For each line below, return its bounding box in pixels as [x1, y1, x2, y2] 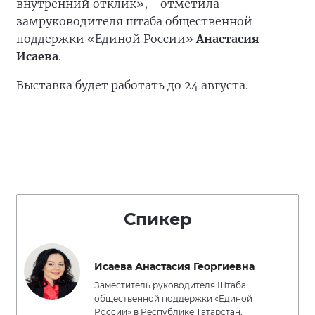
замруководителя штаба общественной [16, 14, 252, 28]
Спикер [123, 209, 192, 229]
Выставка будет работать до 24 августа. [16, 78, 248, 92]
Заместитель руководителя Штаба [94, 280, 246, 290]
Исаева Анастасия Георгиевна [94, 260, 255, 273]
